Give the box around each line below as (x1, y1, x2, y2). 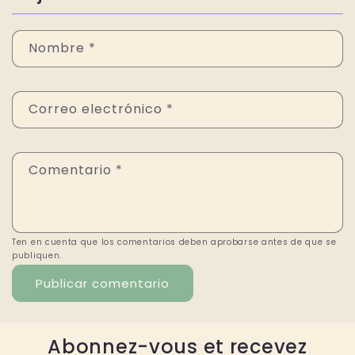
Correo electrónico (29, 100, 166, 118)
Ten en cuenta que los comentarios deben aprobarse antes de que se (12, 236, 337, 248)
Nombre (29, 39, 89, 57)
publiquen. (12, 250, 63, 261)
